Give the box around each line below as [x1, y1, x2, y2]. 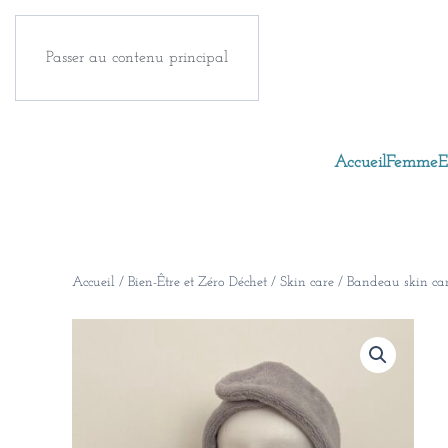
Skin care [280, 275, 334, 291]
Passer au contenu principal [46, 50, 228, 66]
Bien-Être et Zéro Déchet [128, 275, 267, 291]
